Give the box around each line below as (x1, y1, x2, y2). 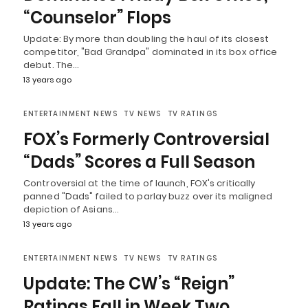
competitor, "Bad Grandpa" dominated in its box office (23, 45, 278, 58)
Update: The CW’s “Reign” (23, 272, 234, 295)
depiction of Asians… (23, 203, 119, 216)
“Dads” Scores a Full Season (23, 151, 255, 173)
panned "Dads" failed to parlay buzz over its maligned (23, 190, 273, 203)
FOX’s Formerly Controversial (23, 128, 269, 151)
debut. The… (23, 58, 80, 71)
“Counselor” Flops (23, 6, 171, 29)
